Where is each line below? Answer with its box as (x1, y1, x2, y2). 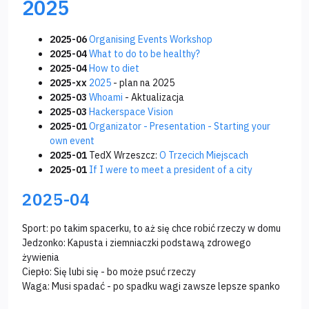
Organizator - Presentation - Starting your (89, 120, 270, 133)
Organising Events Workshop (89, 33, 212, 46)
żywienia (22, 251, 59, 264)
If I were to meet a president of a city (89, 163, 252, 177)
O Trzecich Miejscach (159, 149, 248, 162)
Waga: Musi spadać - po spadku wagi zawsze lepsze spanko (22, 280, 280, 293)
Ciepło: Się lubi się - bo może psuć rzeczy (22, 266, 196, 279)
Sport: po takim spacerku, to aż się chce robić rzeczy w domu (22, 222, 281, 235)
